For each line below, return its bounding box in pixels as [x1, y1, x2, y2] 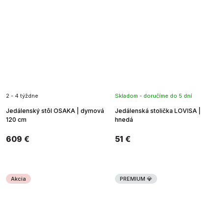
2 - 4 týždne [6, 92, 38, 99]
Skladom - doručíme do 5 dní [115, 92, 192, 99]
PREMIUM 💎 [120, 175, 152, 182]
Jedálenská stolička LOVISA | [115, 107, 201, 114]
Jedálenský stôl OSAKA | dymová [6, 107, 104, 114]
